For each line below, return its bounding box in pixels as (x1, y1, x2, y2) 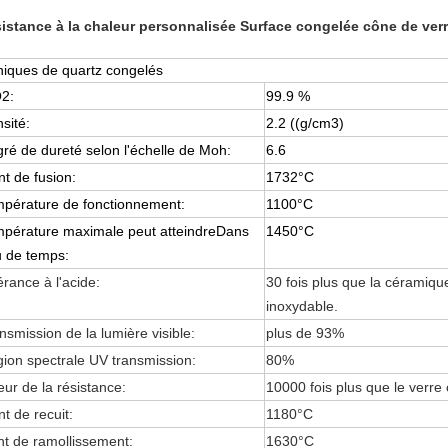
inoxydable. (266, 298, 338, 314)
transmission (112, 352, 192, 368)
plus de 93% (266, 325, 344, 341)
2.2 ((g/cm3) (266, 115, 344, 131)
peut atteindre (128, 223, 216, 239)
